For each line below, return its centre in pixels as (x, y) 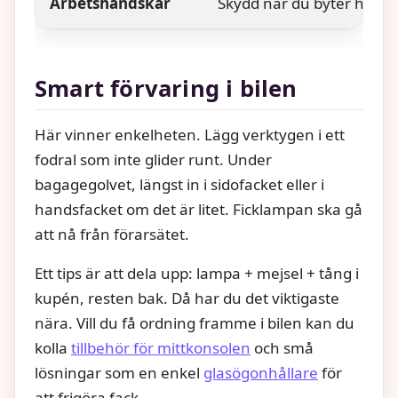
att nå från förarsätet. (112, 235)
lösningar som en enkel (119, 373)
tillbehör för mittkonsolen (161, 348)
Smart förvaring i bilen (166, 89)
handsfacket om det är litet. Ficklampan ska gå (199, 210)
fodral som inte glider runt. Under (153, 160)
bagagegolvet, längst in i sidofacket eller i (179, 185)
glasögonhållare (261, 373)
